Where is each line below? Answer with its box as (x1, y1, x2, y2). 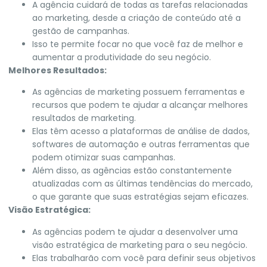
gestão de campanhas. (32, 24, 129, 37)
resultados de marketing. (32, 112, 136, 125)
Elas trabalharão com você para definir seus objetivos (32, 252, 256, 264)
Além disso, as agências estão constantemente (32, 164, 232, 177)
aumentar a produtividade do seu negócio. (32, 51, 211, 63)
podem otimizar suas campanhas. (32, 151, 175, 164)
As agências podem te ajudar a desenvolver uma (32, 225, 238, 238)
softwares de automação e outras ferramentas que (32, 138, 250, 151)
